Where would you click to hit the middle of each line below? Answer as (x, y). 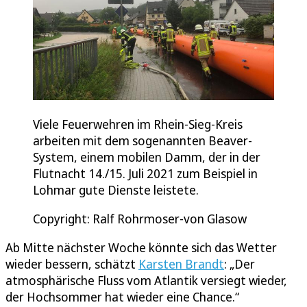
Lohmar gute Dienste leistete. (116, 190)
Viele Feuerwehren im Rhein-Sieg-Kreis (138, 124)
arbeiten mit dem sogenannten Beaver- (143, 141)
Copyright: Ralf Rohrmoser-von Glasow (140, 219)
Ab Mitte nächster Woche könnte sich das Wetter (141, 248)
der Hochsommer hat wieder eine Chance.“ (122, 297)
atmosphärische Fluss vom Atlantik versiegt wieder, (146, 281)
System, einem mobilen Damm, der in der (147, 157)
